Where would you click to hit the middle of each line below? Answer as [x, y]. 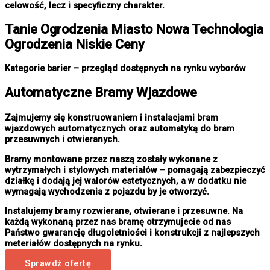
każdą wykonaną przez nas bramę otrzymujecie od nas [118, 222]
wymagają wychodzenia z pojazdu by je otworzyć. [107, 191]
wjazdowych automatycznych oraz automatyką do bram [120, 129]
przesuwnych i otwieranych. [62, 140]
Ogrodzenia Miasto [96, 29]
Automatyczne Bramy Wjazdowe [101, 93]
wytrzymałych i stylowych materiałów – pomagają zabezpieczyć [135, 170]
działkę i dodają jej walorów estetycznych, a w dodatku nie [126, 181]
